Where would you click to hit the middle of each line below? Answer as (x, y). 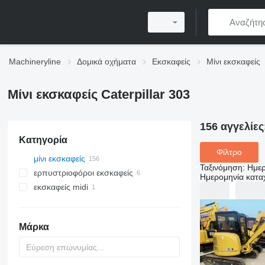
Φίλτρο (229, 152)
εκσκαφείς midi (61, 187)
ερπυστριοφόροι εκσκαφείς (83, 173)
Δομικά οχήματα (106, 62)
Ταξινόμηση (221, 167)
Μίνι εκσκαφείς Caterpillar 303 (98, 94)
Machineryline (35, 62)
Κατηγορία (43, 140)
